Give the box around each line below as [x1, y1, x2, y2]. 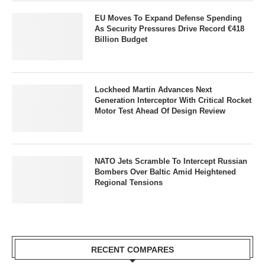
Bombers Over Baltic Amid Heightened [95, 167, 236, 177]
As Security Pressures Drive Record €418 [95, 24, 244, 34]
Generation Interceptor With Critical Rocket [95, 96, 251, 105]
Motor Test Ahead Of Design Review [95, 106, 225, 116]
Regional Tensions [95, 178, 163, 188]
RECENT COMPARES [91, 245, 174, 255]
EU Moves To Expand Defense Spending [95, 14, 242, 23]
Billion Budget [95, 35, 147, 44]
